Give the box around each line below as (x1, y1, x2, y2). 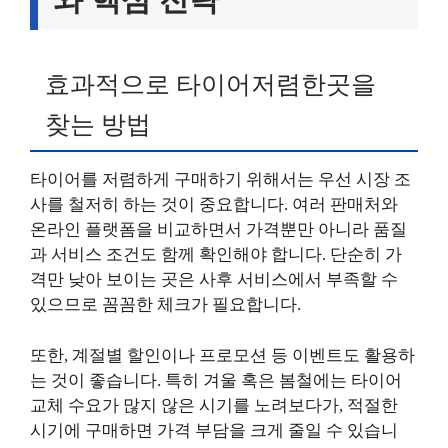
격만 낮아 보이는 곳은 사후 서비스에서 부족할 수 (30, 270, 398, 289)
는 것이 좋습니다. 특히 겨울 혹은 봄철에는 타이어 (30, 370, 402, 390)
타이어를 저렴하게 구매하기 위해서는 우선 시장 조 (30, 170, 411, 189)
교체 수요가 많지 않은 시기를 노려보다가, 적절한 (30, 395, 398, 415)
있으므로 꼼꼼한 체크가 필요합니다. (30, 295, 301, 314)
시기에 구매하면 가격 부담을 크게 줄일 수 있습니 (30, 420, 398, 440)
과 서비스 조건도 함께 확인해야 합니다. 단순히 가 (30, 245, 402, 264)
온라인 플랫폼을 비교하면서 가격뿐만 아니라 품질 (30, 220, 407, 239)
